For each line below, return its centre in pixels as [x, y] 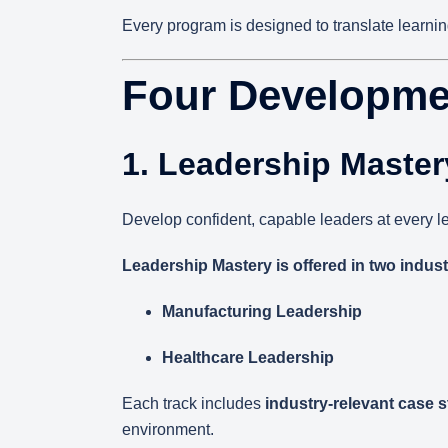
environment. [168, 429]
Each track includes [193, 403]
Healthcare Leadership [248, 357]
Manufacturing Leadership [262, 311]
